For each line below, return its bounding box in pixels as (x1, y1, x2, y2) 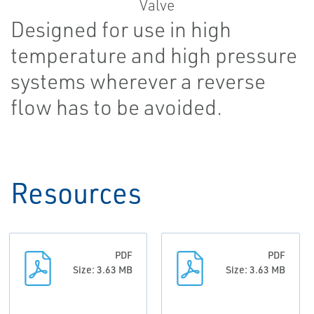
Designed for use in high (11, 16, 231, 42)
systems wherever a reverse (11, 68, 266, 94)
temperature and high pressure (11, 42, 297, 68)
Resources (11, 175, 142, 210)
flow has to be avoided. (11, 94, 222, 120)
